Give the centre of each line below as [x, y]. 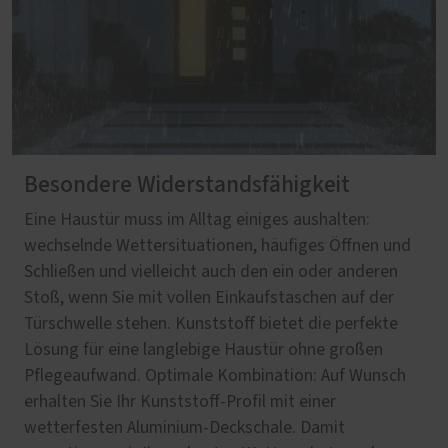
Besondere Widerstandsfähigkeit [187, 185]
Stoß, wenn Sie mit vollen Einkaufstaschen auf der [209, 298]
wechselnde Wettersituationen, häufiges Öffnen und [217, 246]
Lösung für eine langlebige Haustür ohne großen [203, 350]
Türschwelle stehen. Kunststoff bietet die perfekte [211, 324]
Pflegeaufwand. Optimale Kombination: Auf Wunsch [215, 376]
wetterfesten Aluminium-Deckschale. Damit [184, 428]
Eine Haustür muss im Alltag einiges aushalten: [197, 220]
